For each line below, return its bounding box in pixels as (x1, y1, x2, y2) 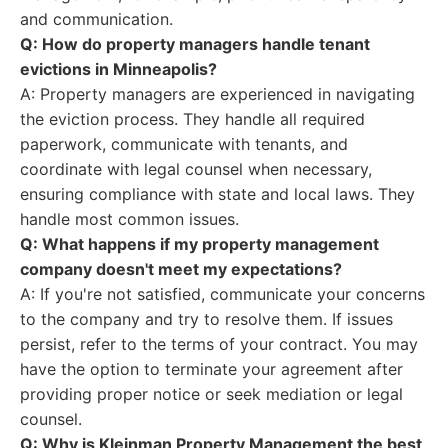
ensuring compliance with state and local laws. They (20, 184, 415, 204)
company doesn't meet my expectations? (20, 259, 342, 279)
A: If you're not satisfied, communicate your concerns (20, 284, 425, 304)
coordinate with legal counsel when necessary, (20, 159, 372, 179)
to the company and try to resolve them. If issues (20, 309, 393, 329)
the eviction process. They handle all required (20, 109, 365, 129)
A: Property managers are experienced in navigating (20, 84, 415, 104)
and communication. (20, 9, 173, 29)
